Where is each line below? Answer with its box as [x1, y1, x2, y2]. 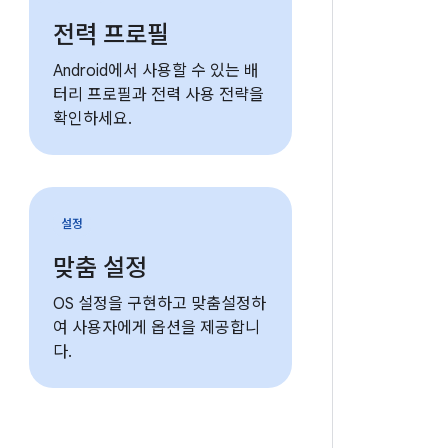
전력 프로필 [52, 20, 169, 50]
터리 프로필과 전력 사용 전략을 [52, 85, 264, 105]
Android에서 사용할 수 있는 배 [52, 61, 259, 81]
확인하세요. [52, 109, 132, 129]
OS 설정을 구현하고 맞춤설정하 [52, 294, 266, 314]
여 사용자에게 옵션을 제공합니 [52, 318, 260, 338]
